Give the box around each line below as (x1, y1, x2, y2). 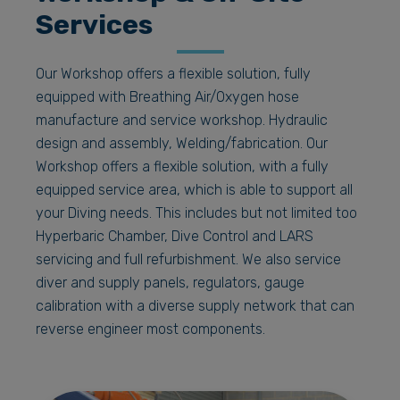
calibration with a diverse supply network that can (36, 296, 354, 314)
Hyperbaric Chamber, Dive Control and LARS (36, 227, 313, 245)
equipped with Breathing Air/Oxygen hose (36, 87, 299, 105)
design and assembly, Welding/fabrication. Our (36, 134, 328, 152)
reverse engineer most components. (36, 320, 265, 337)
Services (36, 7, 153, 41)
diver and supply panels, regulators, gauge (36, 273, 304, 291)
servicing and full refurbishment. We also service (36, 250, 341, 268)
